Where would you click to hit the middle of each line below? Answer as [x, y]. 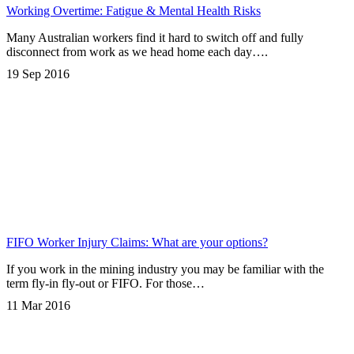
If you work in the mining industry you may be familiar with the [165, 269]
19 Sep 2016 [38, 74]
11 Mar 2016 [38, 306]
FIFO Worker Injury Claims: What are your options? [137, 243]
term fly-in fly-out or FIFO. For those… [105, 284]
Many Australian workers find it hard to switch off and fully [155, 38]
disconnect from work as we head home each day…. [137, 52]
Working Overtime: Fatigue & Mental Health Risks [134, 11]
